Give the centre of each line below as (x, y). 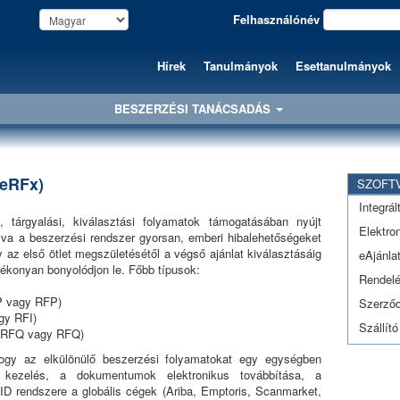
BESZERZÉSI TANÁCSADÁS (194, 108)
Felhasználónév (276, 19)
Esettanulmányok (343, 66)
